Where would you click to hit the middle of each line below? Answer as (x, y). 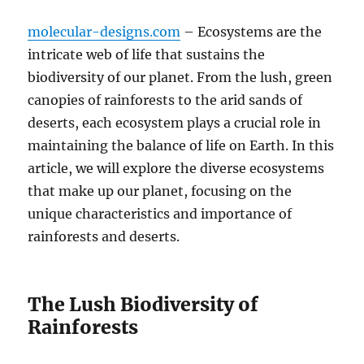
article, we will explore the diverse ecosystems (176, 168)
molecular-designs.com (104, 32)
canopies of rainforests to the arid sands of (165, 100)
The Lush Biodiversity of (143, 304)
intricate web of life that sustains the (147, 54)
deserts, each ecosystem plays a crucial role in (175, 123)
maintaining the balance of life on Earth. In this (181, 145)
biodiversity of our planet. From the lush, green (180, 77)
